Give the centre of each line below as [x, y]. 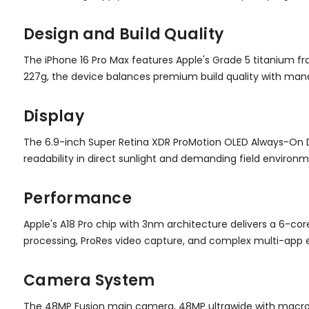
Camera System [89, 280]
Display [54, 116]
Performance [78, 198]
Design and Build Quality [123, 34]
